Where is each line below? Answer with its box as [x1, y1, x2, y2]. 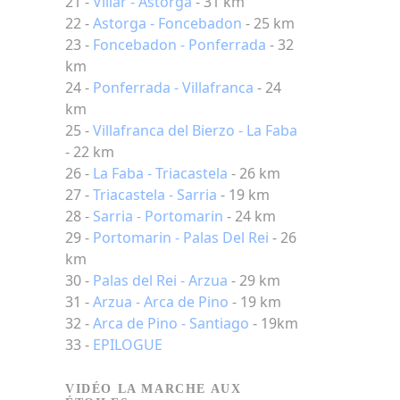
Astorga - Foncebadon [93, 13, 242, 33]
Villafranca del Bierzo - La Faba [93, 121, 297, 140]
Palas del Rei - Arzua [93, 271, 228, 290]
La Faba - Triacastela [93, 163, 228, 183]
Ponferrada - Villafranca [93, 78, 254, 97]
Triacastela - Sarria [93, 185, 217, 204]
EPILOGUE [93, 335, 162, 354]
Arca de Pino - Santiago [93, 313, 249, 333]
